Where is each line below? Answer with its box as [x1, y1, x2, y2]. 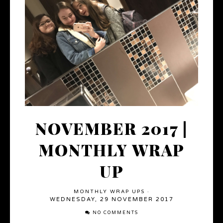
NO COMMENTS [92, 210, 138, 216]
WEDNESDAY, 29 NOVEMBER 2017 [49, 196, 174, 203]
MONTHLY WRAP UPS [73, 189, 145, 195]
